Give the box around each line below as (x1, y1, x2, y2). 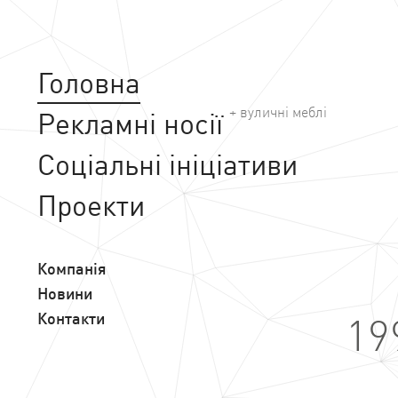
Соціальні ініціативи (37, 147, 298, 182)
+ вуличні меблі (229, 103, 328, 121)
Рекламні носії (37, 106, 223, 141)
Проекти (37, 187, 145, 223)
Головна (37, 65, 140, 100)
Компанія (37, 259, 107, 279)
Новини (37, 283, 92, 304)
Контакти (37, 308, 105, 329)
